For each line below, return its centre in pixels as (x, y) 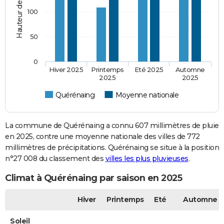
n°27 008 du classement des (55, 158)
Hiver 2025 (66, 69)
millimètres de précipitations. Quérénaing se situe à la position (112, 147)
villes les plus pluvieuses (147, 158)
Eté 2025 (149, 69)
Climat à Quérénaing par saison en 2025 (93, 178)
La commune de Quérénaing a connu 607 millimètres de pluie (112, 125)
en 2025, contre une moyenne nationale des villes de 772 (102, 136)
